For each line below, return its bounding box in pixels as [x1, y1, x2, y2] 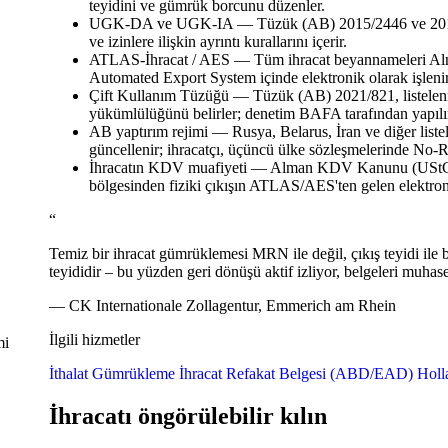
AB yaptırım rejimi [88, 123, 212, 141]
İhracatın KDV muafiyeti [88, 159, 251, 177]
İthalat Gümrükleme [48, 365, 175, 383]
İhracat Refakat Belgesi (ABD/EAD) [178, 365, 413, 383]
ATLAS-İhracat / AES [88, 51, 234, 69]
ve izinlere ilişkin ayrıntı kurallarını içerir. [88, 33, 347, 51]
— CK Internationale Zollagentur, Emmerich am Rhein [48, 297, 396, 315]
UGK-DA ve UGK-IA [88, 15, 237, 33]
